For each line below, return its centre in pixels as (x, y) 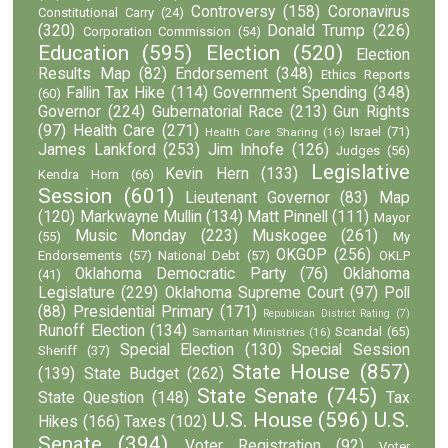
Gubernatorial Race (217, 111)
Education (84, 52)
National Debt (199, 255)
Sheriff (58, 350)
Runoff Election (91, 330)
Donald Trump (316, 30)
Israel (366, 131)
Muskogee (289, 235)
